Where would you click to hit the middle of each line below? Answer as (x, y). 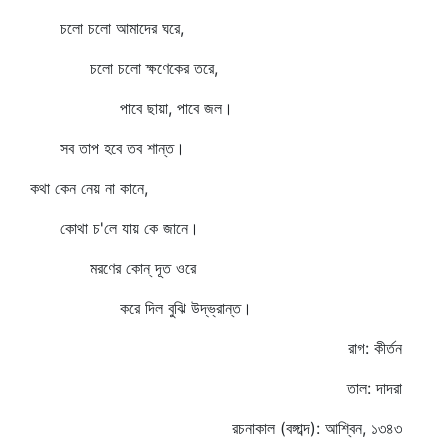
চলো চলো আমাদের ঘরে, (107, 28)
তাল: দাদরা (374, 388)
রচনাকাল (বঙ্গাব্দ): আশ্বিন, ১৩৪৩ (317, 428)
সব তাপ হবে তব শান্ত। (107, 148)
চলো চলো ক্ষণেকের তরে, (124, 68)
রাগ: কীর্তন (375, 348)
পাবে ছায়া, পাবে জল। (131, 108)
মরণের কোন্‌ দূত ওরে (113, 268)
